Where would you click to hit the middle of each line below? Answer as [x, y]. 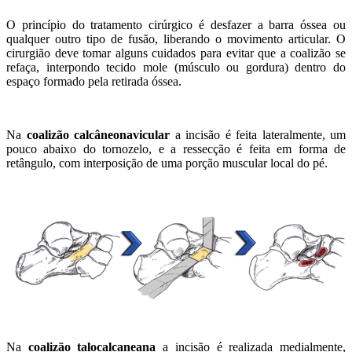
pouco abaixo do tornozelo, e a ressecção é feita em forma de [176, 149]
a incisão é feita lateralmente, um [258, 135]
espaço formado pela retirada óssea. [94, 82]
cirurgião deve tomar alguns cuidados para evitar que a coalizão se [176, 53]
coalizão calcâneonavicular [98, 135]
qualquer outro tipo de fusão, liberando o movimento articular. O [176, 39]
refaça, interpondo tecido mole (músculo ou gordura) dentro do [176, 68]
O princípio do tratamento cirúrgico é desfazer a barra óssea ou [176, 25]
